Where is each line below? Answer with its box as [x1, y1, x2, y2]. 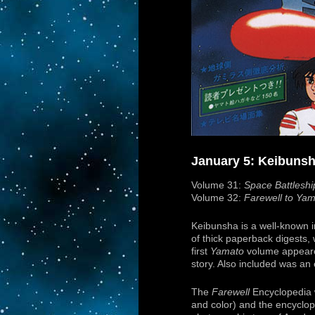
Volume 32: [191, 193, 244, 204]
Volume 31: [191, 180, 244, 191]
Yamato [210, 246, 244, 257]
